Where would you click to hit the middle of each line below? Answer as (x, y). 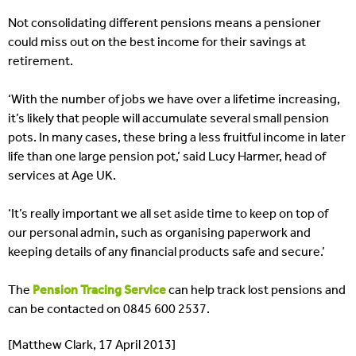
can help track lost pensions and (257, 290)
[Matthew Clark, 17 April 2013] (92, 345)
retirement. (41, 62)
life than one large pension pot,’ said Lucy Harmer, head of (167, 157)
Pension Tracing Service (99, 290)
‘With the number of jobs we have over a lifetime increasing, (174, 100)
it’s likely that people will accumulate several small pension (168, 119)
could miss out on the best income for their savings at (157, 43)
